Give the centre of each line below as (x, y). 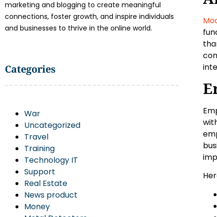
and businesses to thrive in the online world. (78, 28)
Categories (30, 69)
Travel (36, 137)
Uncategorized (52, 125)
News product (51, 195)
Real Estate (46, 183)
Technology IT (51, 160)
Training (39, 148)
